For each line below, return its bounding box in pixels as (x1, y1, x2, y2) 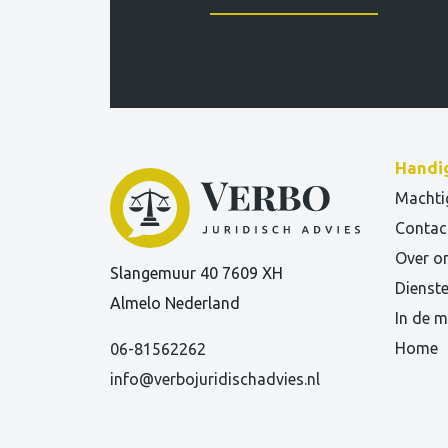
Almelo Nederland (109, 294, 240, 313)
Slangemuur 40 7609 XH (109, 264, 283, 283)
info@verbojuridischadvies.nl (109, 370, 320, 389)
